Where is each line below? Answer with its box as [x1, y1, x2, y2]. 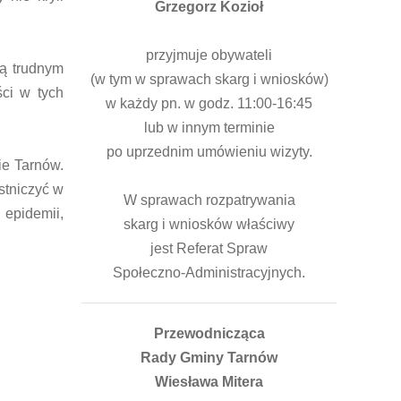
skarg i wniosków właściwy [124, 217, 294, 232]
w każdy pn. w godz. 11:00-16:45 [106, 96, 312, 111]
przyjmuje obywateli [146, 47, 272, 63]
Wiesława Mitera [155, 374, 263, 389]
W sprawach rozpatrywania [123, 192, 295, 208]
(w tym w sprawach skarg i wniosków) [90, 72, 328, 87]
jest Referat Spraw [150, 241, 268, 256]
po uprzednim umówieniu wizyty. [106, 144, 312, 159]
